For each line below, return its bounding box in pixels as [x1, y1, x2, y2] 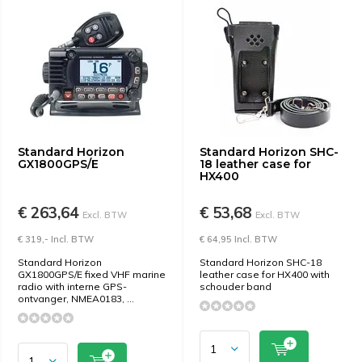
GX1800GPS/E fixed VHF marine [18, 268, 166, 280]
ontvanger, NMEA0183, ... [18, 293, 134, 305]
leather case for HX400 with [200, 268, 330, 280]
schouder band [200, 280, 271, 293]
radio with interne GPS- [18, 280, 127, 293]
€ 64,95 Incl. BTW [200, 234, 277, 245]
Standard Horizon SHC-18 [200, 256, 322, 268]
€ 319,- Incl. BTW [18, 234, 94, 245]
